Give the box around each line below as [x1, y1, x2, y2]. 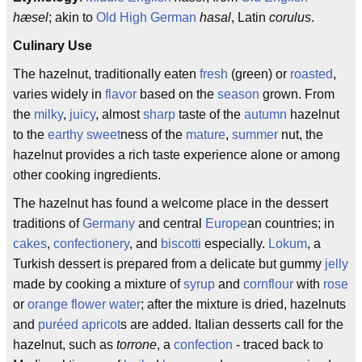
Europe [205, 217, 247, 230]
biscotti [161, 237, 201, 250]
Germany [82, 217, 135, 230]
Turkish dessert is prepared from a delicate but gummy [13, 257, 325, 271]
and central [135, 217, 205, 230]
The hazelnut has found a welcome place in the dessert [13, 196, 328, 210]
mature [186, 128, 225, 141]
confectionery [53, 237, 129, 250]
